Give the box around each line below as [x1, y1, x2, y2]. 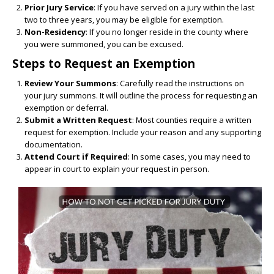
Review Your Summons [24, 77, 116, 89]
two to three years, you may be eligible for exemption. [24, 13, 224, 25]
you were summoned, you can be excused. [24, 38, 183, 50]
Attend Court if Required [24, 150, 128, 162]
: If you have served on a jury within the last [94, 1, 254, 13]
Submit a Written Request [24, 114, 132, 125]
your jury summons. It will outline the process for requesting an [24, 89, 257, 101]
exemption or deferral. [24, 102, 108, 113]
